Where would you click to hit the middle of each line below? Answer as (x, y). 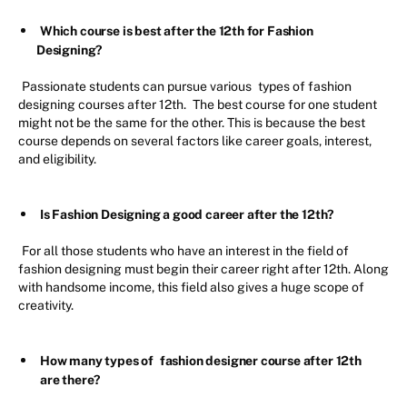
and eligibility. (59, 159)
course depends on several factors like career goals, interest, (195, 141)
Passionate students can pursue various (138, 87)
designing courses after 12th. (102, 105)
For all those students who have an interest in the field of (185, 251)
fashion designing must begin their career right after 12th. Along (203, 269)
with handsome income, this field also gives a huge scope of (191, 288)
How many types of (98, 361)
